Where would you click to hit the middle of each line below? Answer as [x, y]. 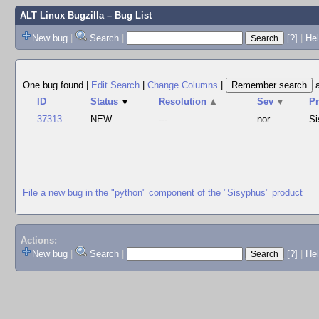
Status [105, 101]
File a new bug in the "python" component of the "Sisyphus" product [163, 192]
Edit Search [115, 85]
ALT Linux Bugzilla [62, 15]
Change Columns [183, 85]
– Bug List [127, 15]
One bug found [54, 85]
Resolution [183, 101]
